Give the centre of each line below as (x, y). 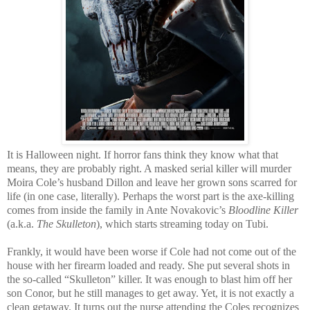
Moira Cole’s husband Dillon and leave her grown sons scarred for (152, 182)
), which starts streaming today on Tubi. (182, 224)
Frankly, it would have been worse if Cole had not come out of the (152, 251)
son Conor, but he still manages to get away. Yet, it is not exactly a (151, 293)
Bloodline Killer (263, 210)
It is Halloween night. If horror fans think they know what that (143, 154)
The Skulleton (66, 224)
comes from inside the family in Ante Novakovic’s (118, 210)
